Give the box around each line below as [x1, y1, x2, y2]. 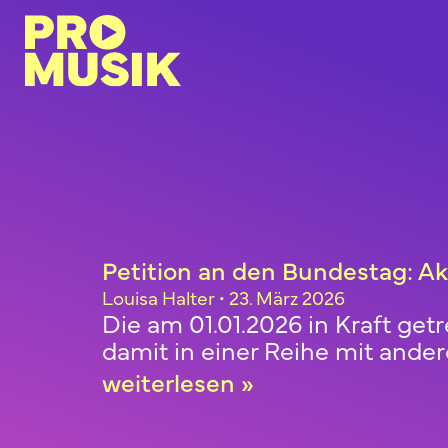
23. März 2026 [225, 284, 345, 310]
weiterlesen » [102, 364, 254, 399]
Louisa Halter [102, 284, 219, 310]
